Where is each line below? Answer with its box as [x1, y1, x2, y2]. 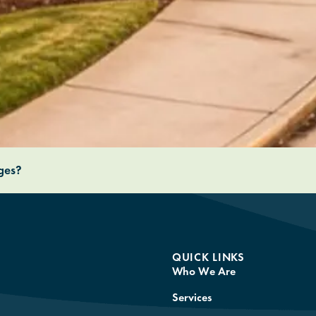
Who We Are [172, 264, 236, 278]
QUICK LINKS [172, 250, 245, 264]
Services [172, 290, 212, 304]
